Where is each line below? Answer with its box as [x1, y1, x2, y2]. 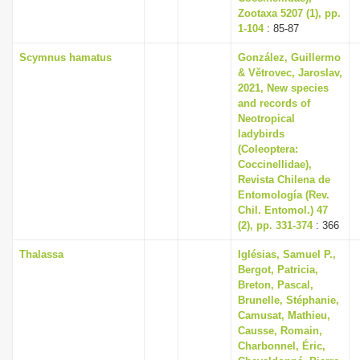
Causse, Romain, [238, 325, 322, 337]
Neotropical [238, 112, 295, 125]
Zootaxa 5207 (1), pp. [238, 7, 341, 19]
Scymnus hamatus [19, 51, 112, 63]
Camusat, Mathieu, [238, 309, 330, 321]
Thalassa [19, 248, 63, 260]
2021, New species [238, 82, 329, 94]
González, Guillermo [238, 51, 341, 63]
